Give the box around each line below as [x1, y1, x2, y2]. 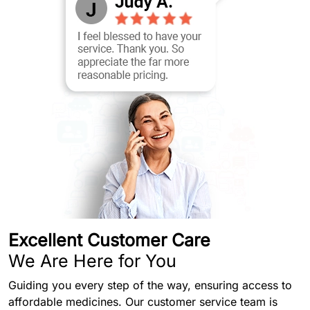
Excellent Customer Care [8, 229, 210, 250]
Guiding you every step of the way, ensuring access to [8, 277, 292, 292]
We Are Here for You [8, 250, 176, 271]
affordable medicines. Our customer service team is [8, 294, 277, 309]
